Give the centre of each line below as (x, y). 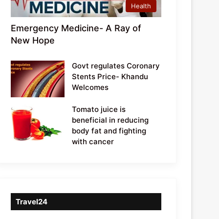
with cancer (93, 141)
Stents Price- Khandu (110, 76)
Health (141, 6)
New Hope (33, 40)
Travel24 (32, 201)
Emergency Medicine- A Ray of (76, 28)
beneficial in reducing (110, 120)
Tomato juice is (99, 109)
